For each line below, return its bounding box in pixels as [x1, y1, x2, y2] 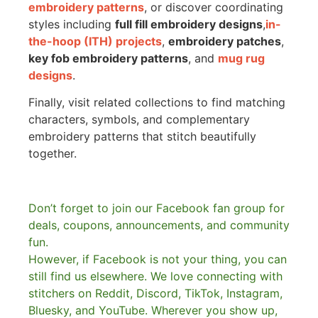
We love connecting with [150, 268, 283, 283]
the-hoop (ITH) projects [28, 33, 162, 48]
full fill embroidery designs [115, 16, 263, 31]
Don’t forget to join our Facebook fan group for [28, 200, 285, 215]
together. [28, 146, 77, 160]
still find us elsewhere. [28, 268, 150, 283]
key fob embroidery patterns [28, 50, 188, 65]
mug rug [218, 50, 265, 65]
